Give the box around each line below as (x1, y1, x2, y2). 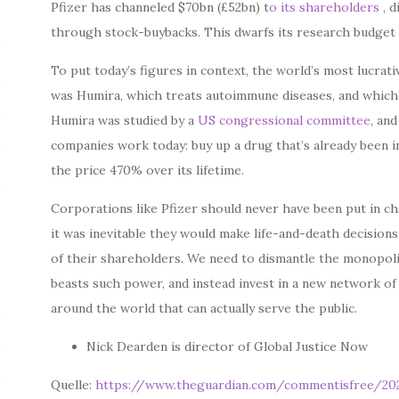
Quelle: (51, 377, 96, 393)
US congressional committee (198, 112, 371, 128)
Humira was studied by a (51, 112, 199, 128)
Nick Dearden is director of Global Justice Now (86, 338, 369, 354)
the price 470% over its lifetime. (51, 162, 245, 178)
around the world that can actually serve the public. (51, 300, 358, 316)
